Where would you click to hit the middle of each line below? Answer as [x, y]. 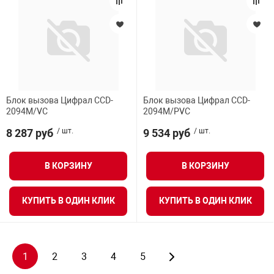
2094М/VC [27, 111]
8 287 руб [30, 133]
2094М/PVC [167, 111]
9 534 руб [167, 133]
